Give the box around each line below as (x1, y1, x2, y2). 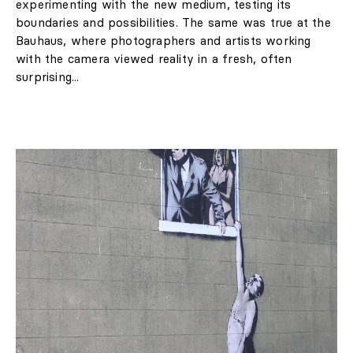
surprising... (16, 69, 80, 84)
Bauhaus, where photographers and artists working (16, 32, 311, 48)
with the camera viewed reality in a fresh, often (16, 50, 292, 66)
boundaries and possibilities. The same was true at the (16, 14, 331, 30)
